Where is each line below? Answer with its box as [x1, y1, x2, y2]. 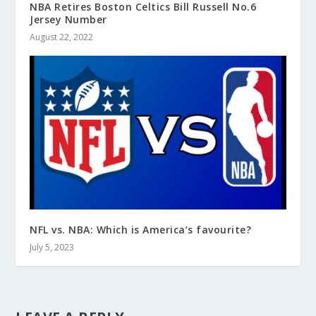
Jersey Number [30, 13, 107, 27]
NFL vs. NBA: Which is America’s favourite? [30, 223, 252, 237]
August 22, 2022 [30, 31, 94, 44]
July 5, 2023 [30, 241, 75, 254]
